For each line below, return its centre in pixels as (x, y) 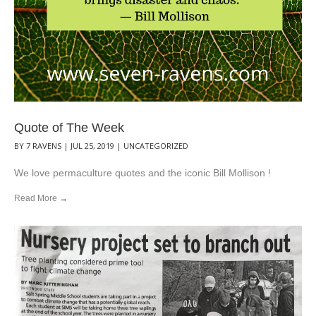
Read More (37, 198)
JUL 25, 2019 (93, 145)
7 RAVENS (45, 145)
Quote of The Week (69, 127)
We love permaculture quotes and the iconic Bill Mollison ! (142, 172)
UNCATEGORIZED (156, 145)
